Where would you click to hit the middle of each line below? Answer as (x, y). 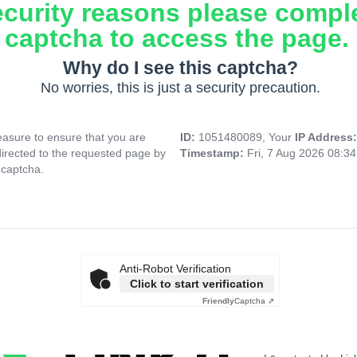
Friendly (218, 301)
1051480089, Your (247, 137)
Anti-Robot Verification (175, 269)
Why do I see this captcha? (180, 68)
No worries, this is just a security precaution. (180, 88)
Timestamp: (214, 153)
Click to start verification (197, 284)
